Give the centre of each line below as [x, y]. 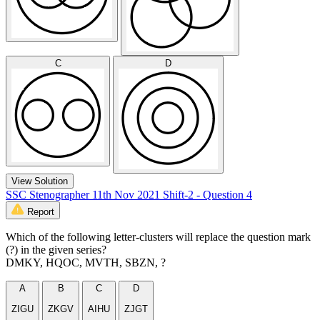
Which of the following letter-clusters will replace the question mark [158, 237]
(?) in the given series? [56, 250]
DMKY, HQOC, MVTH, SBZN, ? [86, 263]
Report [41, 212]
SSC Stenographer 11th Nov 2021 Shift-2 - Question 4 [129, 195]
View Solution [40, 181]
